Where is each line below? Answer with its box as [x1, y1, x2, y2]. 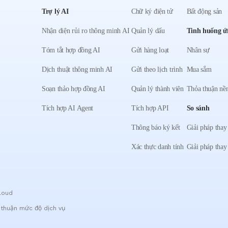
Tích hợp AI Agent [42, 104, 94, 112]
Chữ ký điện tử [131, 8, 173, 15]
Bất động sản [186, 8, 222, 15]
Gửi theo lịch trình [131, 66, 183, 73]
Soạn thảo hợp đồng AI [42, 85, 105, 93]
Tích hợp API [131, 104, 169, 112]
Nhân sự [186, 46, 210, 54]
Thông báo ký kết [131, 124, 180, 131]
